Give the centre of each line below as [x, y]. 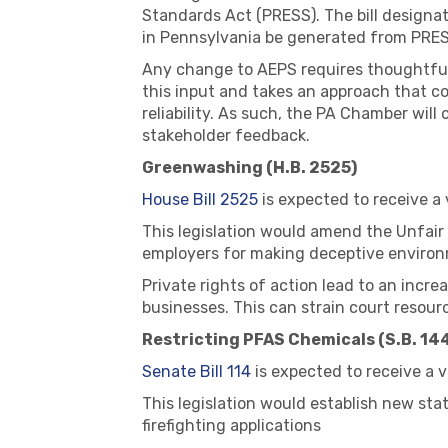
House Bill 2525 [200, 199]
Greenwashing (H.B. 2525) [249, 167]
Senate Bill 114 [196, 371]
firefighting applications [231, 425]
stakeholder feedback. [226, 135]
